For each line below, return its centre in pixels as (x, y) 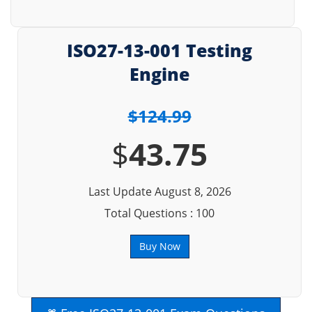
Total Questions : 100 (159, 213)
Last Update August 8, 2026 (159, 192)
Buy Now (159, 246)
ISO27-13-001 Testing (159, 50)
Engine (159, 74)
